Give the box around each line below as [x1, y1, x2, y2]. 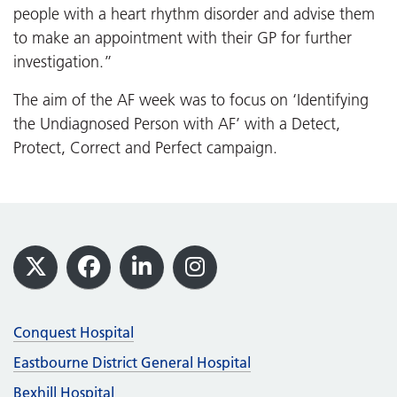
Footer [12, 242, 99, 276]
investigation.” [13, 52, 113, 73]
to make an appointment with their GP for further [13, 28, 352, 49]
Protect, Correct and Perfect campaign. [13, 138, 277, 159]
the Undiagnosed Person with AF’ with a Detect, [13, 114, 340, 135]
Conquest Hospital [13, 323, 134, 342]
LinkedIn [140, 269, 230, 296]
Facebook [87, 269, 186, 296]
